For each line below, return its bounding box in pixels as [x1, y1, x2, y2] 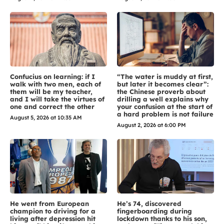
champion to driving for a [10, 206, 95, 215]
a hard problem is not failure [117, 109, 213, 118]
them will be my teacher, [10, 87, 92, 95]
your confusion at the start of [117, 102, 212, 110]
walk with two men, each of [10, 79, 101, 88]
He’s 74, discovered [117, 199, 181, 207]
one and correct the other [10, 102, 94, 110]
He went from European [10, 199, 89, 207]
